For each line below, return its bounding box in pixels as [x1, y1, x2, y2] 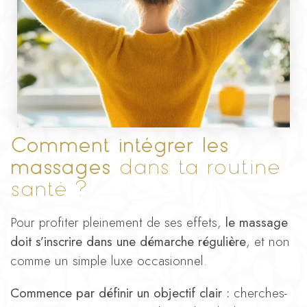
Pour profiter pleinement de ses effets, [10, 212, 225, 232]
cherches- [234, 283, 287, 302]
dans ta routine [111, 157, 281, 176]
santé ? [10, 179, 87, 198]
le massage [225, 212, 288, 232]
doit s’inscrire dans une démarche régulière [10, 232, 246, 251]
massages [10, 157, 111, 176]
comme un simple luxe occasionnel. [10, 251, 207, 270]
